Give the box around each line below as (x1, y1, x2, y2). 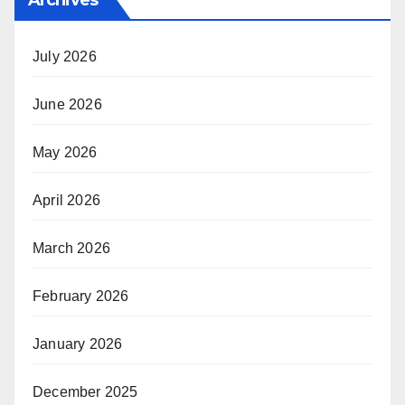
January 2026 (33, 336, 123, 353)
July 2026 (33, 49, 97, 65)
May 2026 (33, 145, 98, 161)
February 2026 (33, 288, 129, 305)
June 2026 (33, 97, 102, 113)
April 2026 (33, 193, 100, 209)
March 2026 (33, 240, 110, 257)
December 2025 (33, 384, 138, 400)
